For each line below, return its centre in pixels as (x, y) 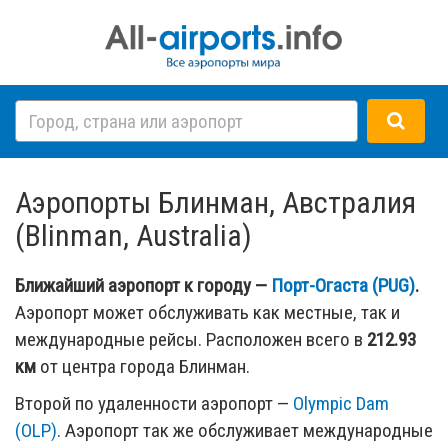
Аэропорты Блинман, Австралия (215, 202)
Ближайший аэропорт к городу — (143, 285)
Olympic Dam (341, 403)
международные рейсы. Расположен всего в (191, 339)
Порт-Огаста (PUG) (343, 285)
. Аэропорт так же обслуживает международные (245, 430)
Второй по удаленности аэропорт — (154, 403)
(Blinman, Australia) (133, 235)
